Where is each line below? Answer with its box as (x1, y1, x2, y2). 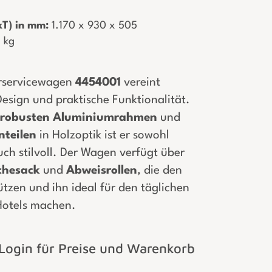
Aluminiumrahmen (53, 112, 157, 124)
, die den (137, 165, 182, 177)
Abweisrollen (66, 165, 137, 177)
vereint (121, 76, 160, 89)
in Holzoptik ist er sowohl (36, 129, 169, 141)
